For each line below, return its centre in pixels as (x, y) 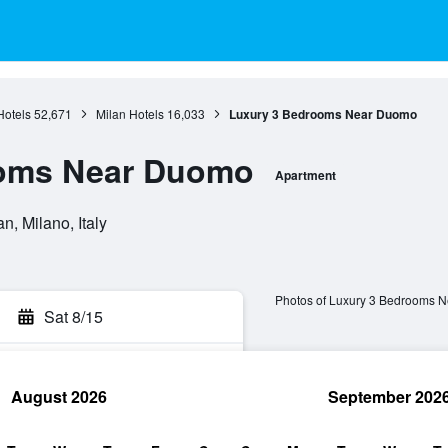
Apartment (305, 175)
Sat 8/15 (73, 316)
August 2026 (59, 396)
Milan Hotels (129, 113)
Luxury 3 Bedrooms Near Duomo (322, 114)
